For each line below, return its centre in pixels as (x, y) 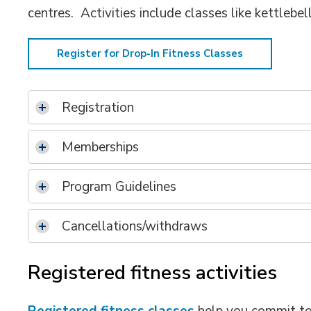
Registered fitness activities (153, 273)
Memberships (101, 147)
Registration (100, 108)
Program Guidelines (119, 187)
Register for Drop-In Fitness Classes (150, 53)
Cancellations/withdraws (135, 226)
